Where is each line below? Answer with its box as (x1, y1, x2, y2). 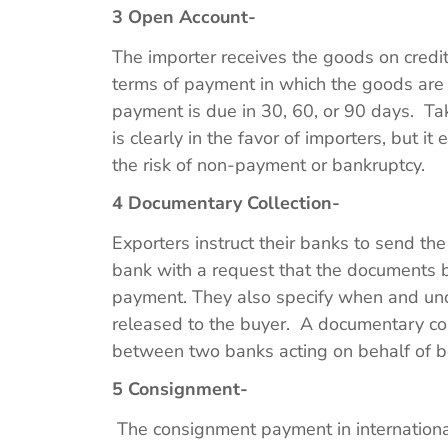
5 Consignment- (112, 377, 248, 402)
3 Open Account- (112, 4, 256, 29)
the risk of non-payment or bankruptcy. (112, 152, 430, 177)
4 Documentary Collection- (112, 190, 340, 215)
